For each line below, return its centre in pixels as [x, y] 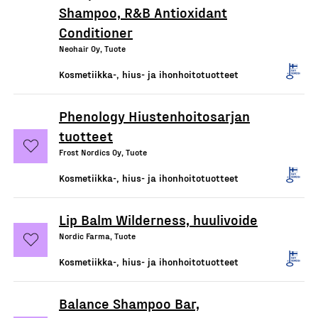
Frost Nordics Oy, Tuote [103, 152]
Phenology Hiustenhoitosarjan [154, 116]
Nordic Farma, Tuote [97, 236]
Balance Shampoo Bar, [129, 303]
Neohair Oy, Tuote [92, 48]
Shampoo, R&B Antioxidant [143, 12]
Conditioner [96, 32]
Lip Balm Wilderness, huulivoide [158, 219]
